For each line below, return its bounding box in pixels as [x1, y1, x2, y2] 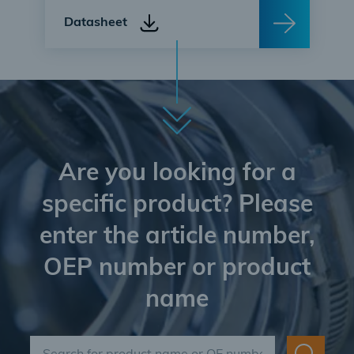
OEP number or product [43, 257, 311, 281]
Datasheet [63, 17, 127, 29]
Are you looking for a [58, 162, 296, 186]
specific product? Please [41, 194, 313, 218]
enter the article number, [39, 225, 315, 250]
